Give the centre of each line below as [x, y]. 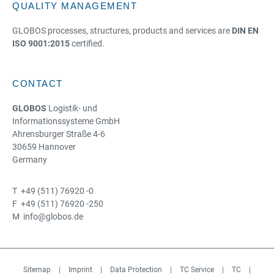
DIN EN [245, 31]
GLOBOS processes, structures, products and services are [122, 31]
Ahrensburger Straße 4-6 [59, 134]
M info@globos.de [48, 217]
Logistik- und [72, 108]
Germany [30, 160]
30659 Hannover [44, 147]
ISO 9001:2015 [41, 43]
